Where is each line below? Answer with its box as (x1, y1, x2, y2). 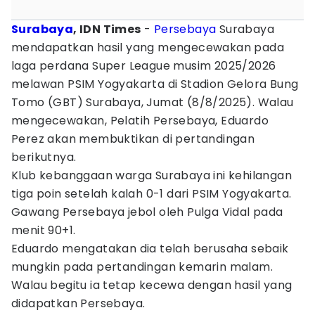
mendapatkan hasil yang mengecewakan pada (11, 39, 284, 56)
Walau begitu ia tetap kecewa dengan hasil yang (11, 277, 292, 293)
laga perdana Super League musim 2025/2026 (11, 58, 276, 74)
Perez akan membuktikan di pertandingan (11, 131, 255, 147)
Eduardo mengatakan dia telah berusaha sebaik (11, 240, 289, 257)
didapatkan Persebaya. (11, 295, 146, 311)
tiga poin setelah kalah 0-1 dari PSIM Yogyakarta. (11, 186, 292, 202)
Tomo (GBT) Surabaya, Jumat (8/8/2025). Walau (11, 94, 294, 110)
